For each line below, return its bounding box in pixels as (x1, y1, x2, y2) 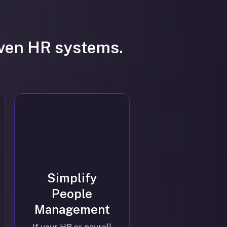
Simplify (47, 170, 97, 185)
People (52, 186, 92, 201)
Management (34, 202, 110, 216)
